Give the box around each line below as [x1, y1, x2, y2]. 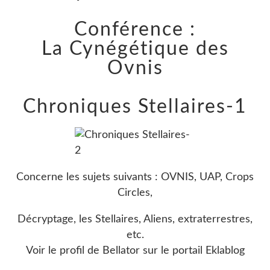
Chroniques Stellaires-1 [23, 96, 247, 116]
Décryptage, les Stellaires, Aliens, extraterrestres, [17, 213, 253, 225]
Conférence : [74, 19, 196, 39]
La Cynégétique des [41, 39, 229, 58]
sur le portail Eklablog [142, 245, 245, 256]
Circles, [118, 187, 152, 198]
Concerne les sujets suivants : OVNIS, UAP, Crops [16, 171, 254, 183]
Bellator [102, 245, 140, 256]
